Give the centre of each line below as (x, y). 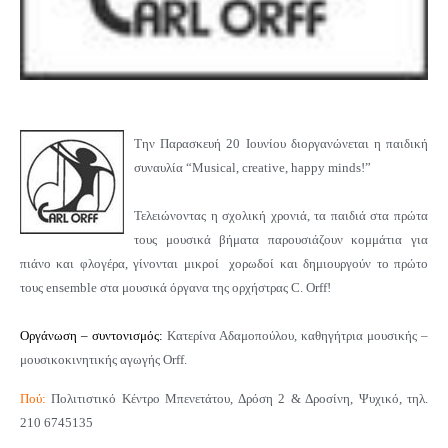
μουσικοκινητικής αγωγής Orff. (103, 360)
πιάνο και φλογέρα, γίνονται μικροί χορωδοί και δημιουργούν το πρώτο (224, 264)
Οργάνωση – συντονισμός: (91, 336)
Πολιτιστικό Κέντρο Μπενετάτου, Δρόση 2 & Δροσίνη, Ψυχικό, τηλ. (237, 398)
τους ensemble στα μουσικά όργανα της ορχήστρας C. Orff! (175, 288)
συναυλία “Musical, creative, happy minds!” (252, 168)
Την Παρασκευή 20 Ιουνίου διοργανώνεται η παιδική (281, 144)
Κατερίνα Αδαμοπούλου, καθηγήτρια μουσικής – (295, 336)
